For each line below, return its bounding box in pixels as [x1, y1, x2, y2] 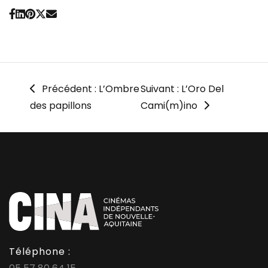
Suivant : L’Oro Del [141, 81, 224, 96]
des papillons [30, 98, 92, 112]
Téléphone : [9, 244, 71, 258]
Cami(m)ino [141, 98, 198, 112]
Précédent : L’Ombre [42, 81, 139, 96]
